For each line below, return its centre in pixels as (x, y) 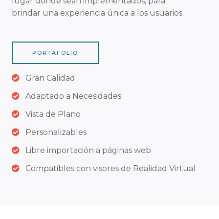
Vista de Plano (53, 114)
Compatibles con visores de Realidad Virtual (110, 168)
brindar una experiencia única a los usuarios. (98, 13)
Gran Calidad (50, 78)
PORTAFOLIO (55, 53)
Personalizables (56, 132)
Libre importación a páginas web (88, 150)
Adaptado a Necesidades (73, 96)
